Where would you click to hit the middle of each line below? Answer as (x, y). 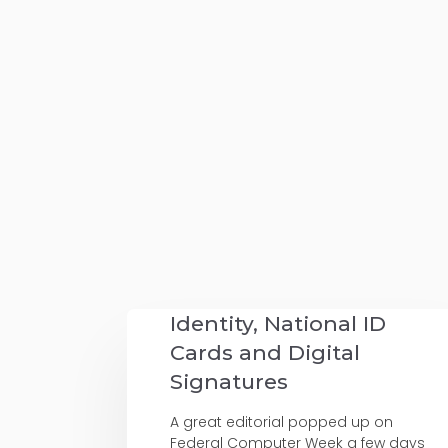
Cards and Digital (265, 353)
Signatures (229, 382)
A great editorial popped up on (282, 422)
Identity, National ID (278, 324)
